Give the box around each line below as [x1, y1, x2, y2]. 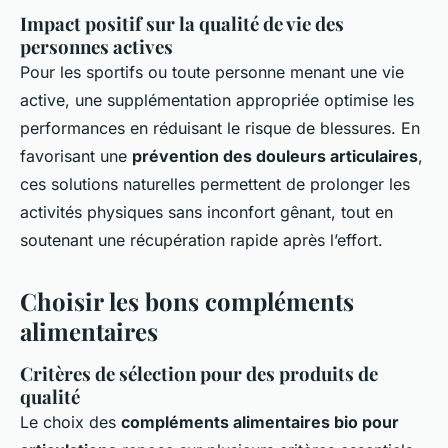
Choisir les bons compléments [20, 285, 354, 317]
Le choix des [20, 412, 121, 432]
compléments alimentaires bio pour [121, 412, 399, 432]
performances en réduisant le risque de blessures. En [20, 118, 420, 138]
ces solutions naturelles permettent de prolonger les [20, 174, 410, 194]
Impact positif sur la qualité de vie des [20, 11, 344, 36]
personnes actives [20, 34, 173, 59]
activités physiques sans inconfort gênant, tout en [20, 202, 393, 222]
